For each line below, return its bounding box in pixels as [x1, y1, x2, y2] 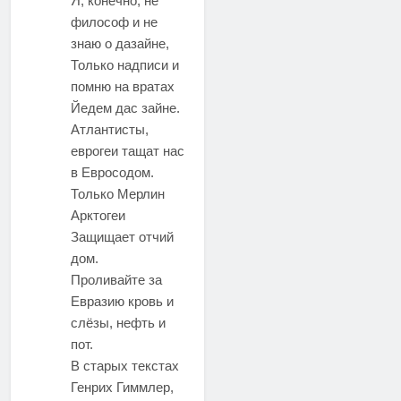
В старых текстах [71, 357, 179, 373]
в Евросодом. [71, 164, 154, 180]
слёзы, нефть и [71, 314, 166, 330]
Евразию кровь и [71, 293, 174, 309]
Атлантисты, [71, 121, 149, 137]
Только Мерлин [71, 185, 165, 201]
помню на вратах [71, 78, 175, 94]
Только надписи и [71, 56, 179, 73]
